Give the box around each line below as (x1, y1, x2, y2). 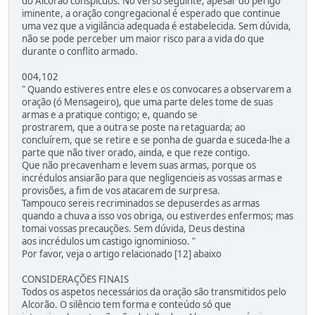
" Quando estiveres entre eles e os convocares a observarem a (22, 83, 291, 96)
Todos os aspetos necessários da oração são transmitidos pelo (22, 285, 286, 299)
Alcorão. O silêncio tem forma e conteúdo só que (22, 298, 231, 311)
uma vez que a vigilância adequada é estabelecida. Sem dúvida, (22, 20, 291, 33)
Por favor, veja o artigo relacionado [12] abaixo (22, 247, 221, 261)
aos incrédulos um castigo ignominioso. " (22, 235, 195, 248)
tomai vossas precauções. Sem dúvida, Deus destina (22, 222, 245, 236)
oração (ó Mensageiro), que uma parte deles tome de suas (22, 96, 273, 109)
